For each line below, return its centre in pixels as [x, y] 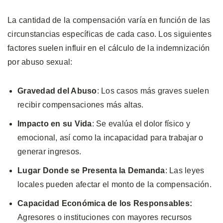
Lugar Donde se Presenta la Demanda [91, 170]
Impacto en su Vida [55, 123]
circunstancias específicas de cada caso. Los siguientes [110, 34]
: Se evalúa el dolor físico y [141, 123]
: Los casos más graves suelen [153, 91]
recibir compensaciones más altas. [81, 105]
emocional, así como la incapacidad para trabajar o [111, 137]
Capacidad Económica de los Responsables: [105, 203]
